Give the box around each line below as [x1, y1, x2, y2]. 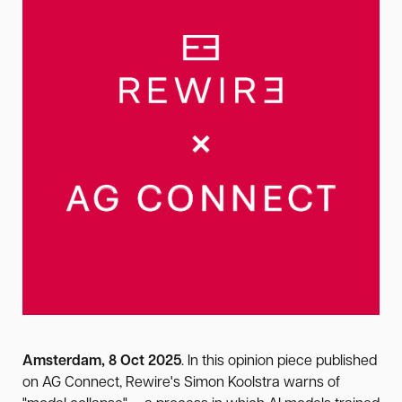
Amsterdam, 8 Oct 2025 [22, 354, 181, 369]
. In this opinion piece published [181, 354, 377, 369]
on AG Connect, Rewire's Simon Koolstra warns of [22, 376, 340, 390]
